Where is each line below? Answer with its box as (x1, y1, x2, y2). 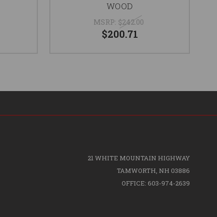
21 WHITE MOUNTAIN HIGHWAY (87, 153, 190, 162)
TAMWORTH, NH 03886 (116, 166, 190, 175)
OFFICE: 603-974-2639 (121, 178, 190, 187)
